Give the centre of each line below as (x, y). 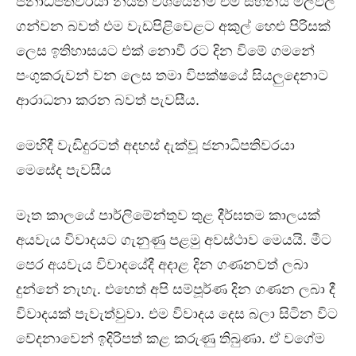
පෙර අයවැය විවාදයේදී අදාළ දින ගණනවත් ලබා (162, 265)
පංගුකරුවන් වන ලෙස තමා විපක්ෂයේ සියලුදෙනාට (172, 75)
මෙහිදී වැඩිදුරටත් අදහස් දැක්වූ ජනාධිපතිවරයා (155, 145)
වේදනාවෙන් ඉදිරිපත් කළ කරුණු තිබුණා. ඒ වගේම (170, 339)
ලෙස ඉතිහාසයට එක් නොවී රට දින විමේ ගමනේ (165, 51)
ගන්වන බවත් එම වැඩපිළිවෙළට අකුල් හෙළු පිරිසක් (173, 26)
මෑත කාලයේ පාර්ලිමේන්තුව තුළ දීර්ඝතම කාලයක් (168, 215)
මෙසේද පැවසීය (64, 170)
